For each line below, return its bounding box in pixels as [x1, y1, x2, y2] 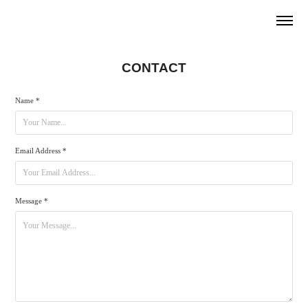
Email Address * [15, 146, 67, 155]
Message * [15, 197, 49, 205]
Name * [15, 96, 41, 104]
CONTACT [122, 60, 186, 75]
